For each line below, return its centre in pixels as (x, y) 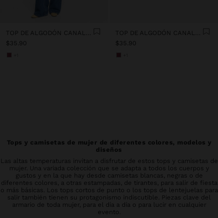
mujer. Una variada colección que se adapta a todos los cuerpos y (109, 168)
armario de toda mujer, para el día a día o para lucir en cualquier (109, 204)
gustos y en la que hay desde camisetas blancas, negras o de (109, 175)
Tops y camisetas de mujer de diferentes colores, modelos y (109, 142)
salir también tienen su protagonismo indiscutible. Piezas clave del (109, 197)
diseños (109, 149)
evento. (109, 212)
